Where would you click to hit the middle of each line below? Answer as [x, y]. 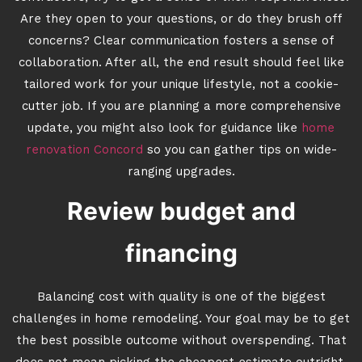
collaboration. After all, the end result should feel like [181, 63]
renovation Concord [86, 151]
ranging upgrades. [181, 173]
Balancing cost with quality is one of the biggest [181, 298]
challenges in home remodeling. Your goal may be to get [181, 320]
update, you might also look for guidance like [164, 129]
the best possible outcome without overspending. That [181, 341]
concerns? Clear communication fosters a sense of [181, 42]
